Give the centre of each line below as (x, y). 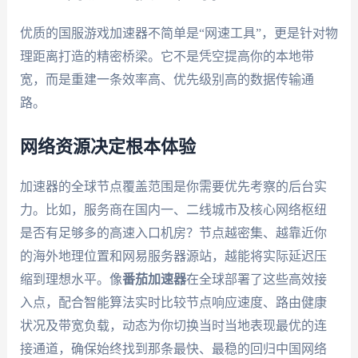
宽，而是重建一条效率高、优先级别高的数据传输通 (167, 80)
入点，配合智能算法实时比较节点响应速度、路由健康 (173, 302)
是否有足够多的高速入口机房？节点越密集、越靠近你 (173, 233)
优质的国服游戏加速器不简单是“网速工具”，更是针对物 (179, 34)
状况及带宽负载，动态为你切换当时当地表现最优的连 (173, 325)
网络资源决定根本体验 (107, 147)
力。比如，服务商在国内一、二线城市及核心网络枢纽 (173, 209)
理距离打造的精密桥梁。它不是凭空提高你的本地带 (167, 57)
